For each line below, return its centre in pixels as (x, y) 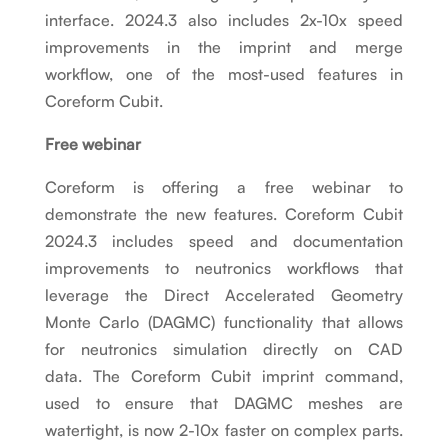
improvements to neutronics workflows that (224, 268)
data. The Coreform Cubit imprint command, (224, 376)
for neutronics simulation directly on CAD (224, 349)
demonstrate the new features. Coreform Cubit (224, 214)
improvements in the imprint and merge (224, 47)
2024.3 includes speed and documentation (224, 241)
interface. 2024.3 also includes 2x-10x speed (224, 20)
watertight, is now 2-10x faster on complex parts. (224, 430)
